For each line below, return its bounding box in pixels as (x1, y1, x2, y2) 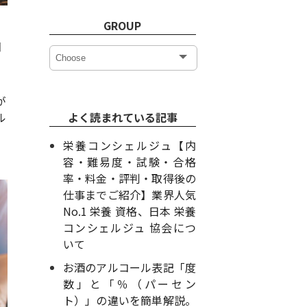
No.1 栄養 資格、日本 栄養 (62, 203, 196, 219)
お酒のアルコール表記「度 (62, 259, 196, 275)
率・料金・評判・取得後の (62, 170, 196, 186)
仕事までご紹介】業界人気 (62, 186, 196, 203)
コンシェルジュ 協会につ (62, 219, 196, 236)
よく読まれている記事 (67, 109, 177, 125)
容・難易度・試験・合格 (62, 153, 196, 170)
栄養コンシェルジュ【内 (62, 137, 196, 153)
